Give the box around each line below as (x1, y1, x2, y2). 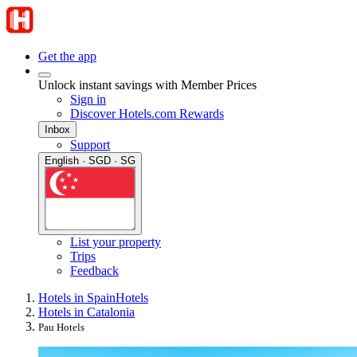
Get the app (38, 49, 96, 63)
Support (70, 138, 110, 151)
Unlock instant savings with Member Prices (38, 78, 257, 92)
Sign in (70, 92, 106, 106)
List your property (70, 234, 161, 249)
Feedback (70, 263, 119, 277)
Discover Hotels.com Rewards (70, 107, 224, 120)
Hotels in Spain (38, 290, 116, 304)
